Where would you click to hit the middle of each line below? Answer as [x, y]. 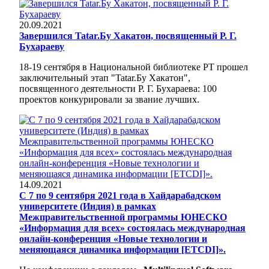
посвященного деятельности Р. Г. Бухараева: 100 [118, 88]
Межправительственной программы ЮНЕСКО [123, 217]
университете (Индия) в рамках [88, 206]
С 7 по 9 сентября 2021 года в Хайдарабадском [120, 195]
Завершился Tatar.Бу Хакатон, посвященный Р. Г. [128, 35]
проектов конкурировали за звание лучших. [109, 99]
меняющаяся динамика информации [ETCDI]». [122, 249]
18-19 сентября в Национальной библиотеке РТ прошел [134, 67]
